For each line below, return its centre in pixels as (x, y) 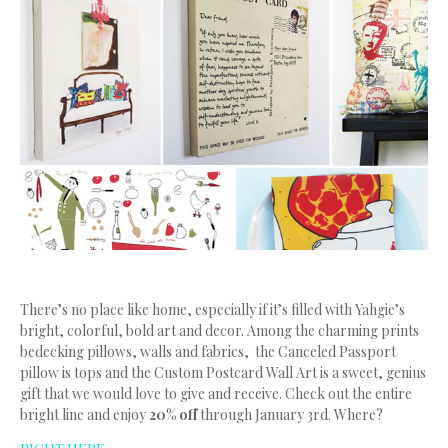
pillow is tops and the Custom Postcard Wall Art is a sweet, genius (223, 373)
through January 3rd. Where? (291, 415)
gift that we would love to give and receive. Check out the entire (216, 394)
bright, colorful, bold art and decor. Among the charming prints (219, 331)
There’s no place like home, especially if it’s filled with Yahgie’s (212, 310)
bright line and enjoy (84, 415)
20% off (174, 415)
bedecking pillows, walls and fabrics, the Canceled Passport (208, 352)
